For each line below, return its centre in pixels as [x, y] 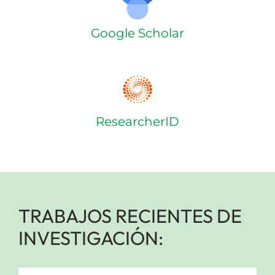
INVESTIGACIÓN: [91, 238]
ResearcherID [137, 121]
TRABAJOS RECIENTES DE [130, 215]
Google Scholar [137, 33]
